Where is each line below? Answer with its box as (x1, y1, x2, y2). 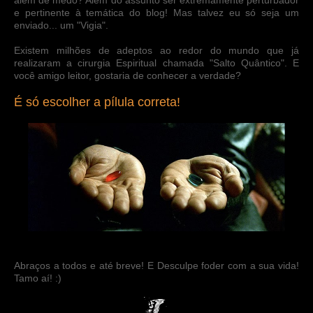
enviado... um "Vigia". (14, 19, 108, 31)
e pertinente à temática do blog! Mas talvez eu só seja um (14, 6, 299, 18)
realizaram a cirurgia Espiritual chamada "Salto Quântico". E (14, 57, 299, 68)
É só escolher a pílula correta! (14, 94, 180, 109)
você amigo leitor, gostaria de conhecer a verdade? (14, 69, 241, 81)
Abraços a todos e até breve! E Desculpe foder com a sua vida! (14, 259, 299, 271)
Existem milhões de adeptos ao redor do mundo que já (14, 44, 299, 56)
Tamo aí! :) (14, 272, 61, 284)
